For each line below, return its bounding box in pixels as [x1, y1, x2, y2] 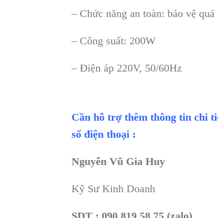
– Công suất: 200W [72, 34, 156, 47]
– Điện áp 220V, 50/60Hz [72, 61, 182, 74]
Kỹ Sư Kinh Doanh [72, 182, 155, 195]
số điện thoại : [72, 128, 136, 141]
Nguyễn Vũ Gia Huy [72, 155, 165, 167]
